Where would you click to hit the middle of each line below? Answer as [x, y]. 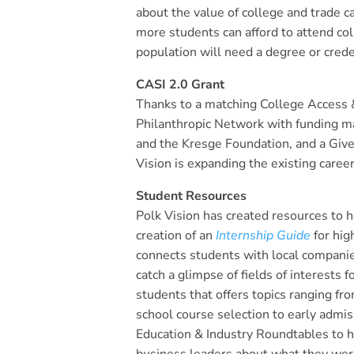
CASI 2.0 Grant [180, 85]
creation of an [176, 235]
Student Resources [191, 196]
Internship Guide [263, 235]
